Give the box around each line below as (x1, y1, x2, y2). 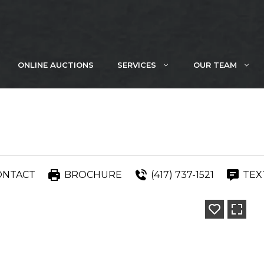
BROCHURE (64, 169, 122, 180)
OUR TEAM (193, 60, 237, 70)
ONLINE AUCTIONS (18, 60, 94, 70)
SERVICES (117, 60, 156, 70)
